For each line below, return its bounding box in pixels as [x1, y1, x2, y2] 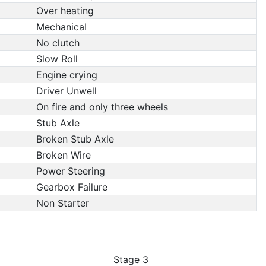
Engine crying [36, 69, 97, 81]
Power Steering [36, 165, 105, 177]
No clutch [36, 37, 80, 49]
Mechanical [36, 21, 87, 33]
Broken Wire [36, 149, 91, 161]
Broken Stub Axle [36, 133, 114, 145]
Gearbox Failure [36, 181, 107, 193]
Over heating [36, 5, 94, 17]
